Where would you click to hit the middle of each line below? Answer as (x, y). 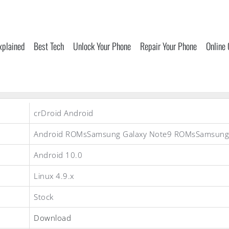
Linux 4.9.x (54, 176)
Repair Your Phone (168, 46)
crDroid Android (64, 113)
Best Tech (49, 46)
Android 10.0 (58, 155)
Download (52, 218)
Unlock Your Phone (102, 46)
